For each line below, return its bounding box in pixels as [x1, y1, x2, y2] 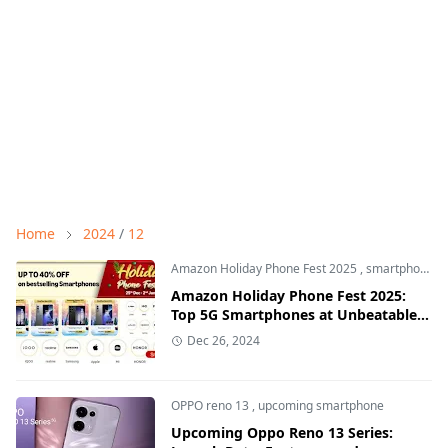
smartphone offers [365, 260, 420, 277]
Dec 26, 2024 [186, 332, 260, 349]
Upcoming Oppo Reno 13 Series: [170, 422, 393, 442]
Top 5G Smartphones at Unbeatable [170, 305, 417, 324]
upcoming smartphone [257, 396, 384, 414]
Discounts [170, 324, 239, 343]
